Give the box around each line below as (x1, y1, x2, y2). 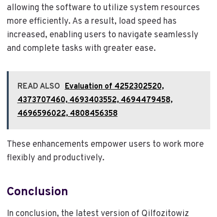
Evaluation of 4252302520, (64, 82, 164, 92)
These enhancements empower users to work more (6, 139, 204, 150)
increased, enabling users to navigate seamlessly (6, 30, 199, 41)
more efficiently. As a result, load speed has (6, 16, 177, 27)
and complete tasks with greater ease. (6, 43, 156, 54)
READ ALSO (17, 82, 60, 92)
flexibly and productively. (6, 153, 105, 164)
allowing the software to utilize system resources (6, 2, 200, 14)
